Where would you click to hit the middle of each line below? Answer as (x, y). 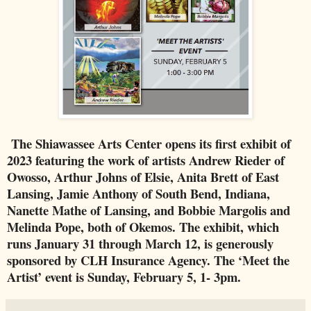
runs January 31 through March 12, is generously (140, 243)
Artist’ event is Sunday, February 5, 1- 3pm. (124, 276)
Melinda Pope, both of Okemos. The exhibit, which (143, 226)
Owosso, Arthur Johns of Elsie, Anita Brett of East (143, 176)
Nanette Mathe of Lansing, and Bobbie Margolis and (149, 210)
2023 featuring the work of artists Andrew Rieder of (146, 160)
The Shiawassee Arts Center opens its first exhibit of (151, 143)
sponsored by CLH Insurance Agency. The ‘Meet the (148, 260)
